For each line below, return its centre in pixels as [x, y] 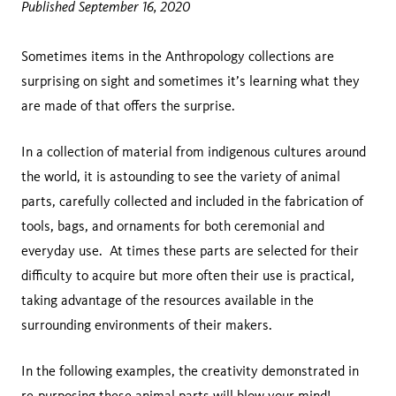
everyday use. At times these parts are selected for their [190, 251]
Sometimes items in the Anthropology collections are [178, 57]
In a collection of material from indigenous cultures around [194, 152]
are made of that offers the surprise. [130, 106]
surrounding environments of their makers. [150, 325]
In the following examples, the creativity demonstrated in [190, 371]
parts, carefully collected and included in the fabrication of [192, 202]
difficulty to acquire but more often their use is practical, [188, 276]
